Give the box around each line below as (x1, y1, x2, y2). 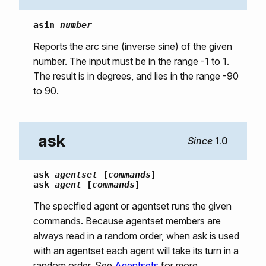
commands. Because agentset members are (33, 214, 221, 227)
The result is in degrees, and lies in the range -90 (33, 69, 239, 82)
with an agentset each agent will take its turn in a (33, 244, 239, 256)
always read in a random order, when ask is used (33, 229, 239, 242)
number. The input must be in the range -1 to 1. (33, 55, 229, 67)
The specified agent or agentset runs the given (33, 199, 232, 212)
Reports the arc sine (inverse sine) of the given (33, 40, 232, 52)
